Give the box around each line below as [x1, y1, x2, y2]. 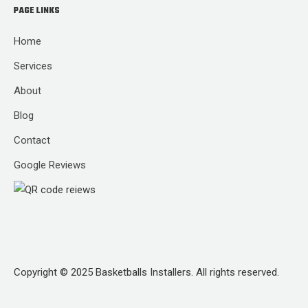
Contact [14, 134, 50, 146]
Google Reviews [14, 159, 86, 171]
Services [14, 60, 52, 72]
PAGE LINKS [14, 4, 60, 18]
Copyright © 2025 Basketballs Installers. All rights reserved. [14, 266, 279, 278]
